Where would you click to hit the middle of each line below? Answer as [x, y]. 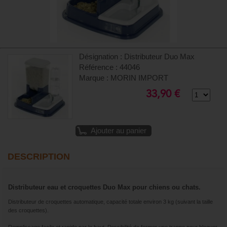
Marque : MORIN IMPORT [124, 78]
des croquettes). [29, 211]
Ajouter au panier [119, 130]
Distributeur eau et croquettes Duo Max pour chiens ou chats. [104, 187]
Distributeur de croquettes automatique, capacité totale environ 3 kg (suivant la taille [110, 202]
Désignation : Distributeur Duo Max [137, 56]
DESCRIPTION [39, 156]
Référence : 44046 [110, 67]
